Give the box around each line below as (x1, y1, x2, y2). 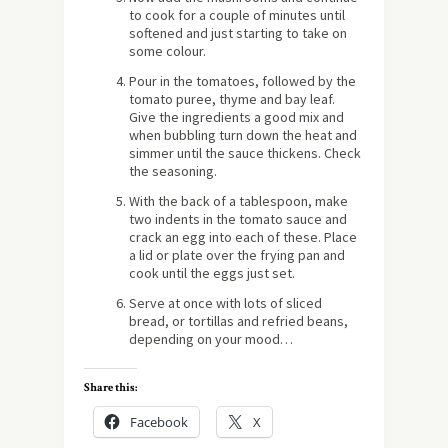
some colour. (129, 42, 206, 60)
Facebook (130, 413, 188, 431)
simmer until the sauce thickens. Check (129, 144, 361, 162)
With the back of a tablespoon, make (129, 192, 348, 210)
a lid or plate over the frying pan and (129, 246, 345, 264)
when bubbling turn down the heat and (129, 126, 357, 144)
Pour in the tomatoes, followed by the (129, 72, 356, 90)
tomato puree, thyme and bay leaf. (129, 90, 335, 108)
